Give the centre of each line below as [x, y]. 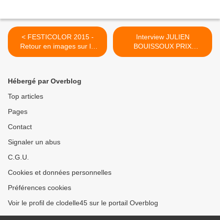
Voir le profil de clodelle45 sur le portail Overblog [83, 203]
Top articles [26, 96]
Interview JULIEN [163, 37]
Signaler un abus [34, 142]
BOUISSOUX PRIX [155, 46]
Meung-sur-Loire [57, 65]
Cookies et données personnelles [60, 173]
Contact [20, 127]
